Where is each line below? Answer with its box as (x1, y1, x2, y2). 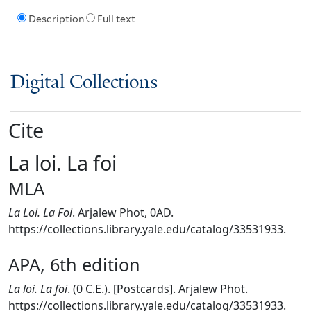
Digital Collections (10, 72, 158, 94)
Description (28, 13, 84, 25)
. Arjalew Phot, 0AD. (72, 204, 174, 220)
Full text (96, 13, 135, 25)
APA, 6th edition (8, 252, 140, 276)
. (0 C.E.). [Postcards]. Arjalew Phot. (67, 280, 248, 296)
